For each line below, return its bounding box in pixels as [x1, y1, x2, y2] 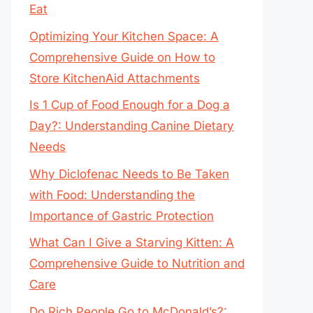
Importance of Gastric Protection [29, 208, 214, 223]
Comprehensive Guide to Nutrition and [29, 256, 245, 270]
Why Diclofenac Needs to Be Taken [29, 166, 229, 181]
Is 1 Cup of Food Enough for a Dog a [29, 98, 230, 112]
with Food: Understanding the [29, 187, 195, 202]
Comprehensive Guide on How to [29, 50, 215, 64]
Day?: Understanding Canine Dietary [29, 119, 234, 133]
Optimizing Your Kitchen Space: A [29, 29, 219, 43]
